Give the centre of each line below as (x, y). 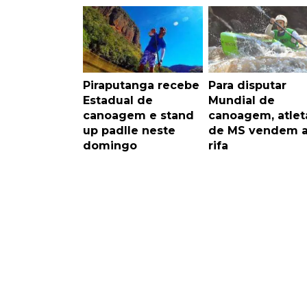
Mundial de (241, 100)
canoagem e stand (138, 115)
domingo (110, 145)
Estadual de (118, 100)
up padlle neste (129, 130)
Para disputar (247, 85)
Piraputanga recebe (141, 85)
